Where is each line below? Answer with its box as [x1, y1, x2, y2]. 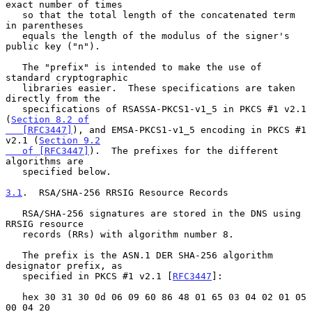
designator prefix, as [6, 260, 123, 271]
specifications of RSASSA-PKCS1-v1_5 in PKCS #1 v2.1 [6, 103, 22, 114]
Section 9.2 [39, 134, 100, 146]
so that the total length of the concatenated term [6, 9, 22, 20]
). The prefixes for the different [89, 145, 279, 156]
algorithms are [6, 155, 84, 166]
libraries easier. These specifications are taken [6, 82, 22, 93]
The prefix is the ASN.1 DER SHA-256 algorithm [6, 249, 22, 260]
